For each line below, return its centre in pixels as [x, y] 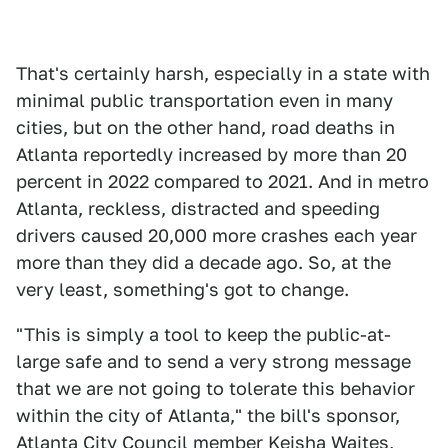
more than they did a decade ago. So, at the [203, 263]
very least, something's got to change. [182, 290]
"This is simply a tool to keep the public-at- [203, 335]
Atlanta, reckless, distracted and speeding [198, 209]
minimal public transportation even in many [204, 101]
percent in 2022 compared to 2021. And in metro [222, 182]
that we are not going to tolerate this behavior [215, 389]
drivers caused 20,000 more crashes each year [216, 236]
